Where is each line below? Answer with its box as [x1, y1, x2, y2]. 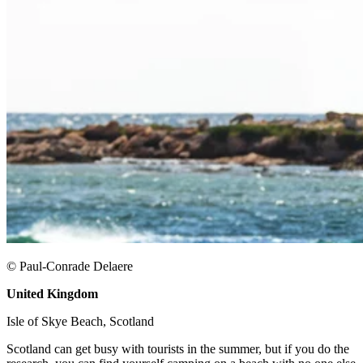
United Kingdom [6, 287, 98, 301]
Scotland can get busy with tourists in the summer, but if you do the [6, 342, 349, 357]
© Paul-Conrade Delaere [6, 259, 133, 274]
